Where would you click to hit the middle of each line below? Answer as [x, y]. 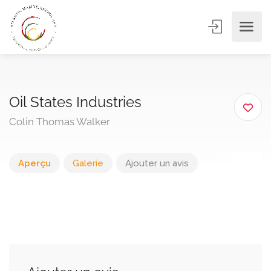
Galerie [88, 163]
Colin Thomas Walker [60, 122]
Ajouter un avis [157, 163]
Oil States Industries [75, 102]
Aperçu [34, 163]
